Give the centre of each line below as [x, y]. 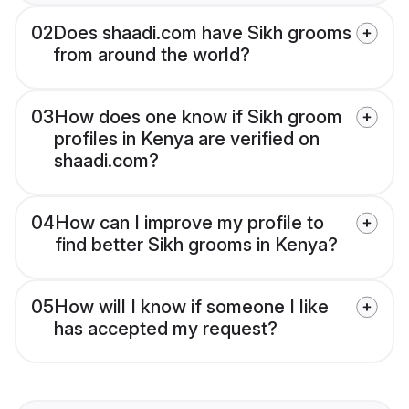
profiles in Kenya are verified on [187, 139]
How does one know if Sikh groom [198, 117]
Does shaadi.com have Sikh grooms [202, 33]
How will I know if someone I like [191, 307]
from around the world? [152, 55]
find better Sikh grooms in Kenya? [196, 245]
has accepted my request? [166, 329]
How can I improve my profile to [189, 223]
